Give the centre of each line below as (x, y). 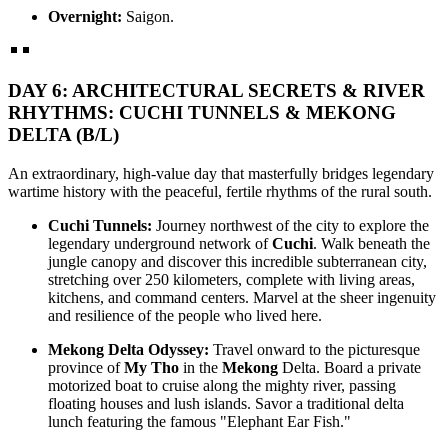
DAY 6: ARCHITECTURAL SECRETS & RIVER (216, 91)
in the (200, 368)
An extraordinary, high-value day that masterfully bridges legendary (221, 174)
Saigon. (148, 16)
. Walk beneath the (371, 244)
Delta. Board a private (349, 368)
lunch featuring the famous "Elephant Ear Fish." (199, 422)
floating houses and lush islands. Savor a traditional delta (226, 404)
